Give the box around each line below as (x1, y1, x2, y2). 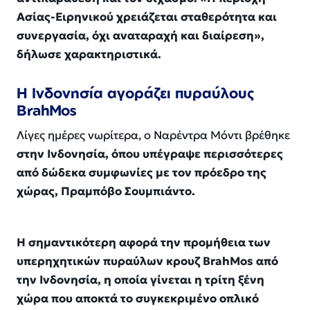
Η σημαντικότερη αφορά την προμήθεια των (17, 235, 271, 250)
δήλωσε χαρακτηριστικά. (17, 47, 161, 62)
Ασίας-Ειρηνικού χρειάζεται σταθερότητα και (17, 10, 277, 25)
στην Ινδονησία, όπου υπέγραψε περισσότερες (17, 147, 283, 162)
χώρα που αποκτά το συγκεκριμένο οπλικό (17, 291, 259, 306)
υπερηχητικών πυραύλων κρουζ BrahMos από (17, 253, 278, 268)
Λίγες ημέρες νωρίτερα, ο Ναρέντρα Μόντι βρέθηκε (17, 128, 290, 143)
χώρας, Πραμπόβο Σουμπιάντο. (17, 184, 195, 199)
